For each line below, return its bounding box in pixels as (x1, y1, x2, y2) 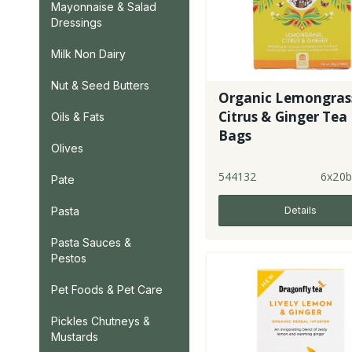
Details (284, 203, 317, 216)
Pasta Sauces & (51, 236, 131, 249)
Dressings (51, 16, 102, 29)
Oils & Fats (51, 110, 104, 123)
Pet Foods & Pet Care (51, 283, 163, 296)
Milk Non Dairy (51, 47, 126, 60)
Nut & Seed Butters (51, 79, 149, 92)
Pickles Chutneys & (51, 314, 150, 328)
